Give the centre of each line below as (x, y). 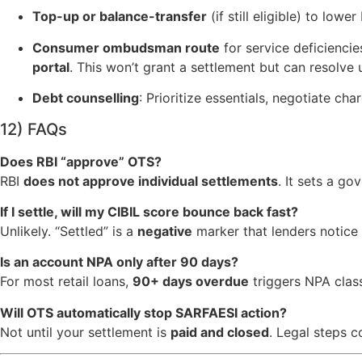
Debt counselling (86, 98)
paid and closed (220, 332)
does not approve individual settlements (151, 181)
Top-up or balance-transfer (120, 17)
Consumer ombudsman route (126, 47)
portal (51, 67)
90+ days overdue (191, 282)
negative (165, 232)
